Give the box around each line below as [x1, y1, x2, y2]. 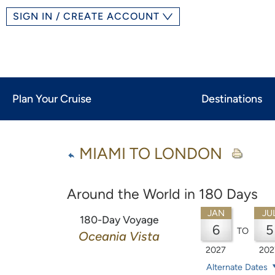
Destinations [201, 92, 262, 106]
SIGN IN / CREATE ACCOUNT [13, 10, 160, 22]
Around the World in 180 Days [67, 185, 258, 203]
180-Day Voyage [80, 214, 159, 227]
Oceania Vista [79, 229, 160, 244]
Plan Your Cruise [12, 92, 91, 106]
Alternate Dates [206, 261, 271, 273]
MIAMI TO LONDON [76, 144, 226, 163]
